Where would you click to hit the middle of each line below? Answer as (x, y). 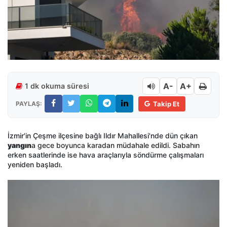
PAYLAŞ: (29, 103)
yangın (20, 145)
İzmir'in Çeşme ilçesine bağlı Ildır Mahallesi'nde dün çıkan (103, 136)
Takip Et (166, 104)
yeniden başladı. (35, 165)
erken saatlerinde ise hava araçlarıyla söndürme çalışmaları (106, 155)
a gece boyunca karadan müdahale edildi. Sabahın (116, 145)
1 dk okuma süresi (57, 86)
